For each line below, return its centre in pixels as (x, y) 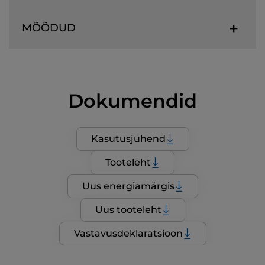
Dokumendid (132, 101)
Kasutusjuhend (128, 139)
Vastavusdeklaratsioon (128, 234)
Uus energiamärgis (128, 186)
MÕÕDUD (49, 28)
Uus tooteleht (128, 210)
